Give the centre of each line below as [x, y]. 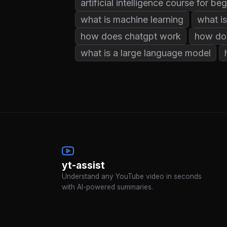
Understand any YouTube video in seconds [132, 176]
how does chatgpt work [131, 36]
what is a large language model [146, 53]
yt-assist [83, 165]
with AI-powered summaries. [107, 187]
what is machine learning [132, 19]
